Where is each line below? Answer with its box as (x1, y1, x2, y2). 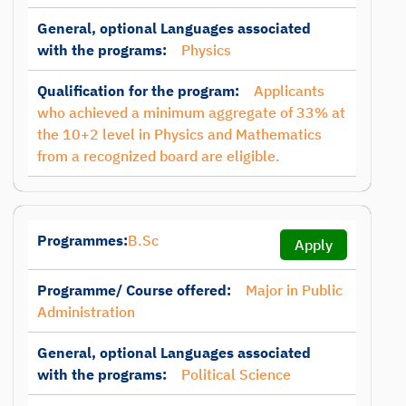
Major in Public (246, 281, 343, 299)
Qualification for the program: (37, 82, 239, 100)
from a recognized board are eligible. (37, 147, 280, 165)
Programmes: (37, 231, 128, 249)
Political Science (181, 365, 291, 383)
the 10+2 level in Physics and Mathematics (37, 125, 322, 143)
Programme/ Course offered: (37, 281, 231, 299)
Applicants (254, 82, 324, 100)
